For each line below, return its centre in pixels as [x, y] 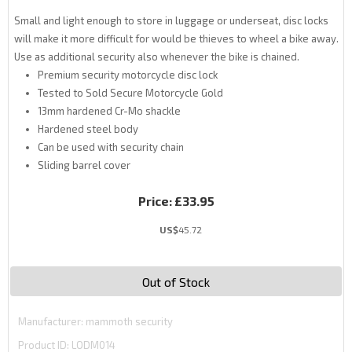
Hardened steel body [88, 129]
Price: [155, 201]
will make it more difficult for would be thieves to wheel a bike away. [176, 38]
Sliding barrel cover [84, 165]
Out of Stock [176, 281]
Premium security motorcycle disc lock [128, 75]
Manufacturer [49, 321]
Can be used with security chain [111, 147]
